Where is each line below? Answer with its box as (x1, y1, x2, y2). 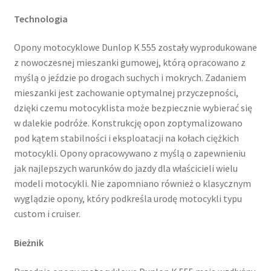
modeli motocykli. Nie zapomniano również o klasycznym (13, 177, 251, 190)
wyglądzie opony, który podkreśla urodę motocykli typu (13, 192, 242, 205)
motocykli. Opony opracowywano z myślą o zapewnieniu (13, 147, 246, 160)
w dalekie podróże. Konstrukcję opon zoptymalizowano (13, 117, 243, 129)
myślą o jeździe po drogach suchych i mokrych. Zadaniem (13, 71, 246, 84)
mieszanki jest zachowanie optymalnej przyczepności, (13, 87, 238, 99)
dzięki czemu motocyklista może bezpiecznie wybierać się (13, 102, 252, 114)
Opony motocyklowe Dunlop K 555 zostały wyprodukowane (13, 41, 257, 54)
